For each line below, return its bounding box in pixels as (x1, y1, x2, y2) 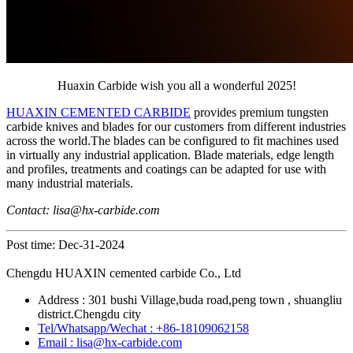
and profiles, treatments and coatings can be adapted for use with (6, 162, 326, 176)
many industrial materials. (6, 176, 133, 190)
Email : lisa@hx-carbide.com (38, 335, 182, 349)
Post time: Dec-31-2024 (6, 237, 124, 251)
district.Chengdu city (38, 307, 141, 321)
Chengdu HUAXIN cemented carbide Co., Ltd (6, 266, 241, 280)
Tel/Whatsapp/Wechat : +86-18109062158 (38, 321, 249, 335)
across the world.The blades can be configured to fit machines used (6, 133, 339, 147)
